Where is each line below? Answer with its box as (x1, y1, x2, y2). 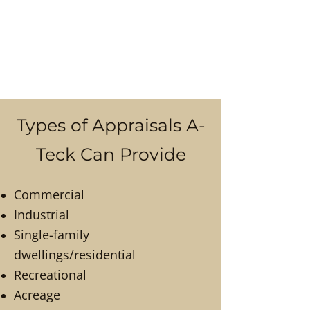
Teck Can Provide (35, 144, 186, 165)
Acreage (14, 286, 60, 303)
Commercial (14, 186, 84, 203)
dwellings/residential (14, 246, 136, 263)
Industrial (14, 206, 69, 223)
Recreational (14, 266, 86, 283)
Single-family (14, 226, 89, 243)
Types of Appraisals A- (16, 115, 206, 136)
